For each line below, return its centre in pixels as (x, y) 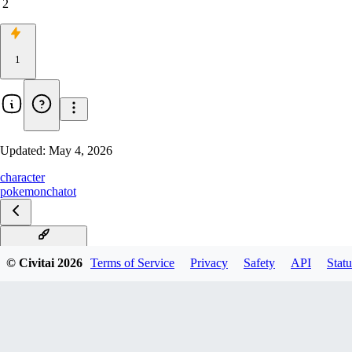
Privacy (209, 263)
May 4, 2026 (81, 151)
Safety (259, 263)
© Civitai (32, 263)
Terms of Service (132, 263)
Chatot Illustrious (44, 250)
